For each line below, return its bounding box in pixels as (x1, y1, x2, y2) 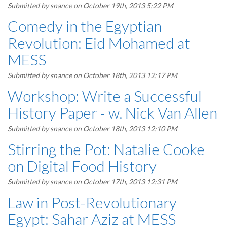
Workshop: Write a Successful (8, 87, 202, 105)
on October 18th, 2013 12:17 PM (72, 71, 177, 80)
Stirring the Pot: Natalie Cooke (8, 140, 205, 158)
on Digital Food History (8, 157, 157, 175)
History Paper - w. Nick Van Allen (8, 103, 217, 122)
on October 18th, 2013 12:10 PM (72, 124, 177, 133)
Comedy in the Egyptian (8, 17, 162, 35)
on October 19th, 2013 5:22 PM (72, 1, 173, 10)
